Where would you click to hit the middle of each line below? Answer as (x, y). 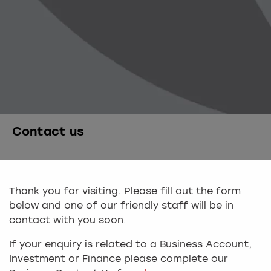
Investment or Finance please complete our (119, 260)
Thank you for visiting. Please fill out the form (125, 192)
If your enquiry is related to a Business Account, (130, 245)
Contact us (48, 133)
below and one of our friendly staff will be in (121, 207)
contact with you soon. (68, 221)
